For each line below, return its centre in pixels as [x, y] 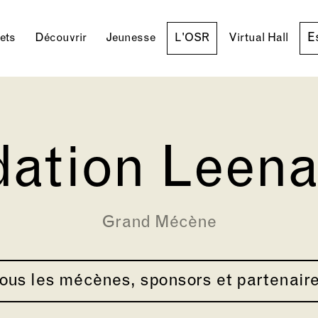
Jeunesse [131, 38]
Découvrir [61, 38]
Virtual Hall [258, 38]
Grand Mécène [159, 223]
